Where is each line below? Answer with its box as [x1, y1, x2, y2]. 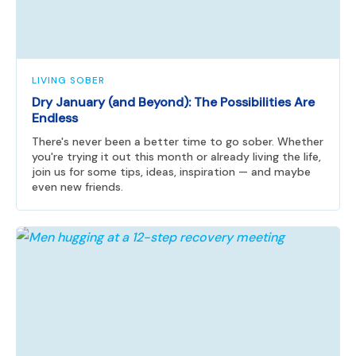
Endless [32, 109, 78, 126]
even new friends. [32, 179, 123, 194]
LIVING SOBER [32, 73, 105, 87]
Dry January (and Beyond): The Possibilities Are [32, 93, 315, 110]
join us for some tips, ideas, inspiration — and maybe [32, 164, 311, 179]
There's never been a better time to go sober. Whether [32, 133, 323, 149]
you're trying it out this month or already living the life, [32, 149, 321, 164]
